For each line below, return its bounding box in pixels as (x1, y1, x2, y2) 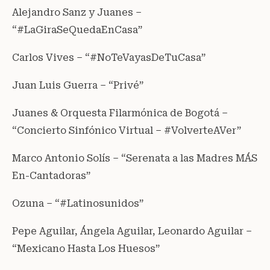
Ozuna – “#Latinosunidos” (12, 197, 143, 209)
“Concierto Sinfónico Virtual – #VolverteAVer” (12, 124, 241, 136)
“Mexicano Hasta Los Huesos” (12, 242, 160, 254)
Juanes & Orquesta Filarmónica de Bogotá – (12, 107, 228, 119)
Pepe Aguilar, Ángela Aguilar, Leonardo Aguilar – (12, 225, 252, 237)
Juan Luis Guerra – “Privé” (12, 79, 143, 91)
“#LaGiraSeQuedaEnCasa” (12, 24, 142, 36)
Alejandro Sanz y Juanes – (12, 6, 142, 18)
